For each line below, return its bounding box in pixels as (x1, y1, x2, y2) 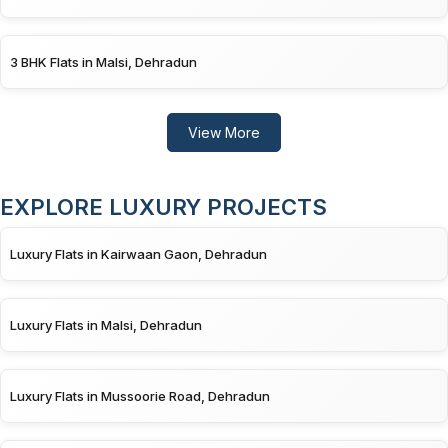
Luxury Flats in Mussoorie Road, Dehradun (10, 387, 270, 404)
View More (188, 123, 260, 141)
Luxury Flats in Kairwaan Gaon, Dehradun (10, 245, 267, 262)
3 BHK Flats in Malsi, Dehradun (10, 53, 197, 70)
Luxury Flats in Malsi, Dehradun (10, 316, 202, 333)
